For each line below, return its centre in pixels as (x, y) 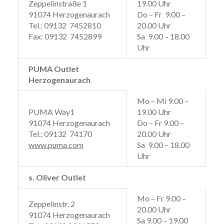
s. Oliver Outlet (58, 177)
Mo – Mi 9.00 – (162, 101)
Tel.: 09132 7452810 (64, 25)
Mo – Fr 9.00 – (161, 198)
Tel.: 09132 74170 (60, 134)
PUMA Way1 (51, 112)
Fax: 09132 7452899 (65, 36)
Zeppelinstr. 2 (51, 204)
